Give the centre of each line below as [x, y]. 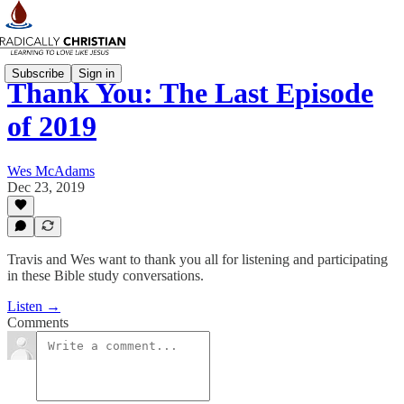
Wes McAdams [51, 170]
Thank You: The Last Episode [190, 93]
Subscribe [38, 73]
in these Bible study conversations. [106, 275]
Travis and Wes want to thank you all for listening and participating [197, 259]
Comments [38, 322]
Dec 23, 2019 [46, 187]
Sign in [96, 73]
